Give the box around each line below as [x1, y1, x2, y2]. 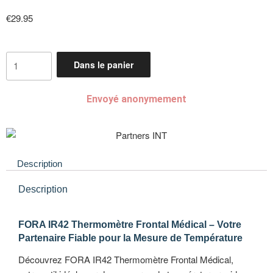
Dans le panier [73, 58, 133, 71]
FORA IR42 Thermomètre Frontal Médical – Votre [18, 219, 241, 230]
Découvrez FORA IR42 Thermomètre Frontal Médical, [18, 252, 233, 266]
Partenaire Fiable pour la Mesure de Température [18, 232, 243, 243]
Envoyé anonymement [87, 93, 186, 105]
